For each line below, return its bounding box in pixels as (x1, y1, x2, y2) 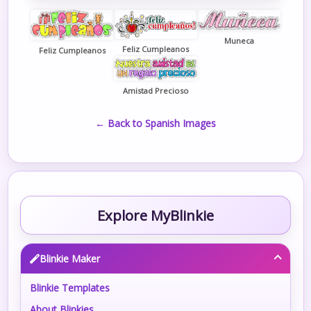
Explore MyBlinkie (97, 205, 214, 225)
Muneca (224, 35, 254, 47)
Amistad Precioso (122, 85, 189, 96)
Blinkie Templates (30, 281, 110, 295)
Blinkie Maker (40, 251, 101, 265)
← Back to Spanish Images (95, 116, 216, 130)
